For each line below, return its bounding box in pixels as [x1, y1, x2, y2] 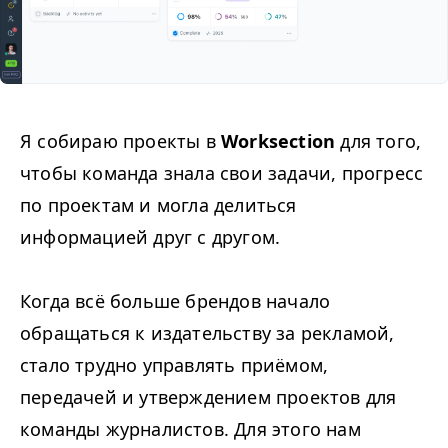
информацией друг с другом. [20, 224, 281, 249]
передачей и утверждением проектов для [20, 384, 397, 409]
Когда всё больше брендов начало [20, 288, 331, 313]
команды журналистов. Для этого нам [20, 416, 361, 441]
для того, [335, 128, 422, 153]
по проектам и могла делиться [20, 192, 297, 217]
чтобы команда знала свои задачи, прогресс [20, 160, 424, 185]
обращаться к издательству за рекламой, [20, 320, 395, 345]
